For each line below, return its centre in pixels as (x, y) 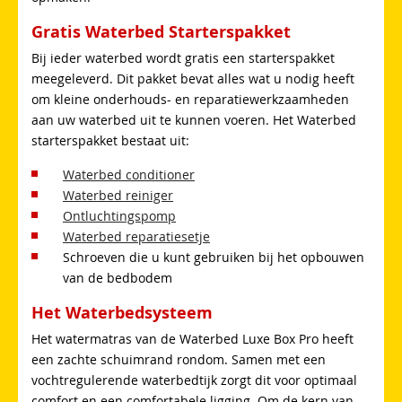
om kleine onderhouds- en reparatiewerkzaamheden (190, 99)
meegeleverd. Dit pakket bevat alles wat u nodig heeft (193, 78)
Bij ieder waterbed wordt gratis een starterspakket (183, 57)
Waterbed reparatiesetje (136, 236)
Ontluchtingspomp (119, 215)
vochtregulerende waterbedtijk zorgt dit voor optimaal (194, 380)
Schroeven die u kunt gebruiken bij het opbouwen (214, 257)
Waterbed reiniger (118, 195)
